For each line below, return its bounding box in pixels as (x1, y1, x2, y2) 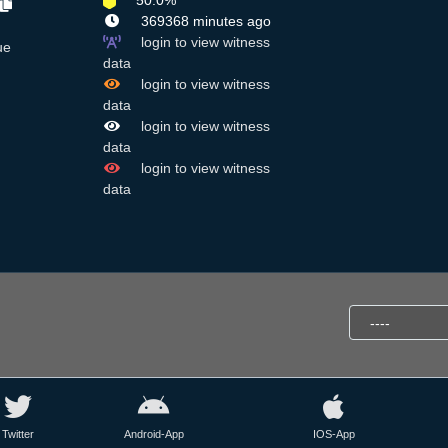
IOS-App (312, 428, 355, 441)
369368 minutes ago (136, 13, 271, 30)
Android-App (123, 428, 184, 441)
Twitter (2, 428, 35, 441)
